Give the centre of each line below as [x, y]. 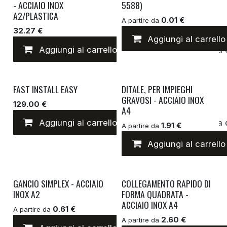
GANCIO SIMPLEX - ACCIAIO [58, 183]
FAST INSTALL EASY [45, 89]
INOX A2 [26, 194]
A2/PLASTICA [35, 16]
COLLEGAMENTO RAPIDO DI [166, 183]
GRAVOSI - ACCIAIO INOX [163, 100]
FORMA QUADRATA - [155, 194]
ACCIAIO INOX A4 [150, 204]
